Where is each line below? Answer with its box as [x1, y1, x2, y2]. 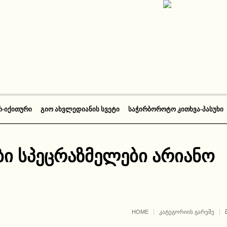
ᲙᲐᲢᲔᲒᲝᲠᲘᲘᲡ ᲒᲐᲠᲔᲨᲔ [159, 209, 214, 215]
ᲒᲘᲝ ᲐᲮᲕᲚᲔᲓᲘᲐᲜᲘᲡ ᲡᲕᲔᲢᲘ [41, 105, 120, 113]
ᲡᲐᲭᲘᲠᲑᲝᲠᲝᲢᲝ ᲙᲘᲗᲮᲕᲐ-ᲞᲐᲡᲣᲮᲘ [128, 105, 223, 113]
